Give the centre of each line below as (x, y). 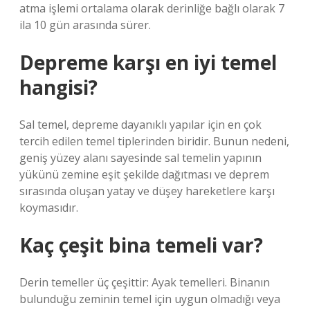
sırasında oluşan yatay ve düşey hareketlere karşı (147, 191)
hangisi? (58, 87)
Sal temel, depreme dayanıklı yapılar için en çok (140, 125)
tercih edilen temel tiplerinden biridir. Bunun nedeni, (154, 141)
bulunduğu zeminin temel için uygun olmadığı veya (150, 299)
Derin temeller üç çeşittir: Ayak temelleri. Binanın (145, 282)
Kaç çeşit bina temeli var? (141, 245)
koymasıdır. (49, 208)
